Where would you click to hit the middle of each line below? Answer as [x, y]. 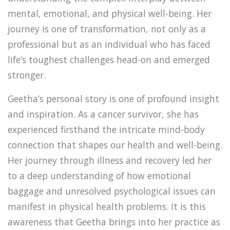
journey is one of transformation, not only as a [107, 29]
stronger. [27, 75]
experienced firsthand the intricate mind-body [106, 129]
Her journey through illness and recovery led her [110, 160]
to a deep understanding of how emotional [99, 176]
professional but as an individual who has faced [109, 44]
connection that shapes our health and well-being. [115, 145]
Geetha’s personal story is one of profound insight [113, 99]
